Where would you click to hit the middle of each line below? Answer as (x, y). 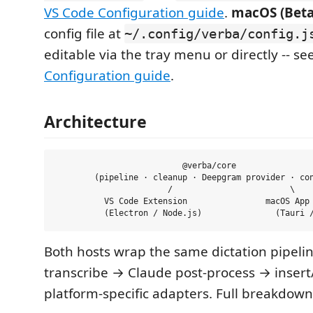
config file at (84, 34)
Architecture (95, 121)
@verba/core (146, 166)
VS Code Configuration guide (134, 13)
